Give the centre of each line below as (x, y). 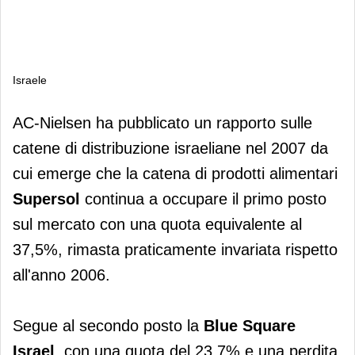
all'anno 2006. (61, 275)
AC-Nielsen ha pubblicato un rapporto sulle (162, 122)
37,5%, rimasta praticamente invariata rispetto (175, 249)
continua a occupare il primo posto (203, 198)
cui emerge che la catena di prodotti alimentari (175, 173)
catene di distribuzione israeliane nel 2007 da (170, 148)
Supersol (46, 198)
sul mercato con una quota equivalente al (157, 224)
